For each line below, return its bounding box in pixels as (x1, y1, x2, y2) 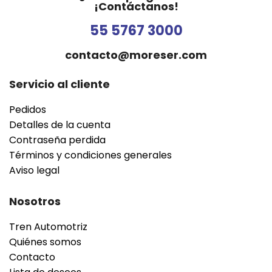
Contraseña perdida (9, 132, 106, 147)
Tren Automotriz (9, 219, 87, 234)
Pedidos (9, 102, 46, 117)
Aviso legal (9, 163, 59, 177)
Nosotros (9, 193, 61, 209)
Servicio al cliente (9, 76, 110, 92)
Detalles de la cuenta (9, 117, 110, 132)
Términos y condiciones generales (9, 148, 172, 162)
